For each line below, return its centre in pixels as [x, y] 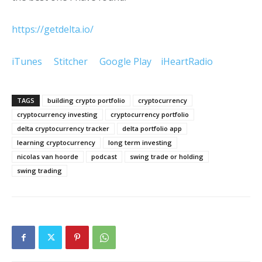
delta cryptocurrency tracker [63, 128]
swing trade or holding [167, 156]
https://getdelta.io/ [53, 29]
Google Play [125, 61]
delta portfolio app [152, 128]
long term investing [140, 142]
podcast [104, 156]
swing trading [39, 170]
